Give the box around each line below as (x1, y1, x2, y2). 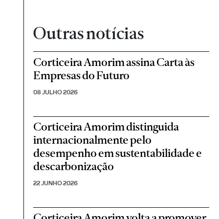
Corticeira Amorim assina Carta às (33, 55, 195, 69)
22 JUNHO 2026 (33, 179, 78, 187)
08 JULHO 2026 (33, 88, 78, 96)
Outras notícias (33, 23, 144, 44)
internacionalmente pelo (33, 132, 152, 147)
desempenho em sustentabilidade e (33, 146, 202, 160)
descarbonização (33, 159, 114, 173)
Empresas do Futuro (33, 68, 130, 82)
